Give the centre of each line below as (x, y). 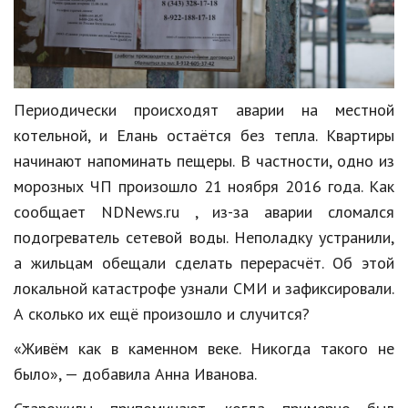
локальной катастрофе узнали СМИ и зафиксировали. (204, 288)
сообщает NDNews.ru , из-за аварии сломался (204, 211)
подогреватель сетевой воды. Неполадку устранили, (204, 237)
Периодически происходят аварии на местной (204, 109)
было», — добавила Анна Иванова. (135, 373)
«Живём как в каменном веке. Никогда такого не (204, 348)
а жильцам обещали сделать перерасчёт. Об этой (204, 262)
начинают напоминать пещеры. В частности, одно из (204, 160)
